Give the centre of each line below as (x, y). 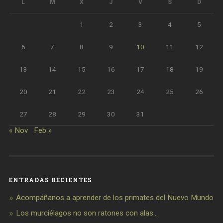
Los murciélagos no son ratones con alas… (87, 213)
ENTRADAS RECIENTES (50, 179)
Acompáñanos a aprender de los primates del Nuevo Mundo (114, 197)
